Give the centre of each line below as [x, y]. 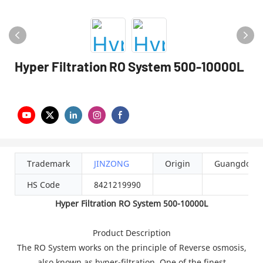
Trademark [48, 163]
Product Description [131, 232]
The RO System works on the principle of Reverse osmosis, [131, 247]
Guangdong [238, 163]
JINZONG [112, 163]
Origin [178, 163]
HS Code [43, 184]
